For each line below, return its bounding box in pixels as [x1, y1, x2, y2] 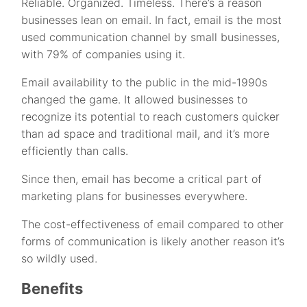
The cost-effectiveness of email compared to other [21, 217, 284, 232]
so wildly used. [21, 251, 98, 266]
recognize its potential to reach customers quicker [21, 110, 280, 124]
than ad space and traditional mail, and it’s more [21, 127, 270, 141]
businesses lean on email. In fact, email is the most [21, 13, 282, 27]
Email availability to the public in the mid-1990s [21, 75, 268, 90]
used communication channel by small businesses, [21, 30, 280, 45]
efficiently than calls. [21, 144, 129, 158]
